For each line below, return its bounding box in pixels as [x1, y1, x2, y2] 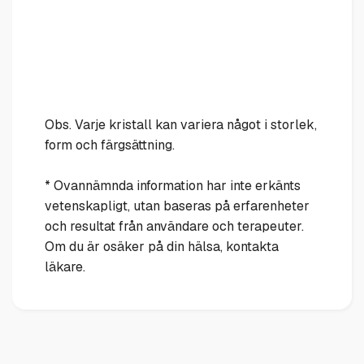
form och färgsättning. [45, 136, 175, 154]
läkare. [45, 258, 85, 276]
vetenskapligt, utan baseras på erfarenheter [45, 197, 310, 215]
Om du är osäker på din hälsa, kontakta [45, 238, 279, 256]
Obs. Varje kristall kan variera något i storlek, [45, 116, 317, 134]
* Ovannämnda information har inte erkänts [45, 177, 301, 195]
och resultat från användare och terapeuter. [45, 218, 304, 236]
